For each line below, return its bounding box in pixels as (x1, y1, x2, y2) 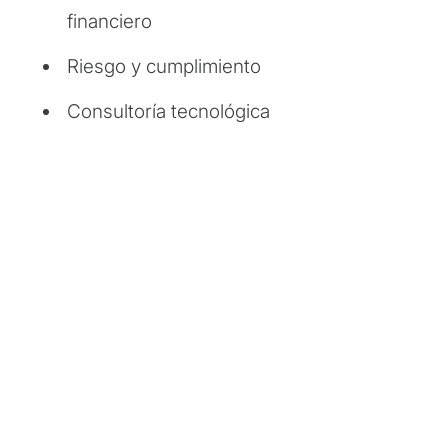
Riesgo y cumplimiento (67, 54, 261, 78)
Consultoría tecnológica (67, 99, 270, 123)
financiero (67, 9, 152, 33)
